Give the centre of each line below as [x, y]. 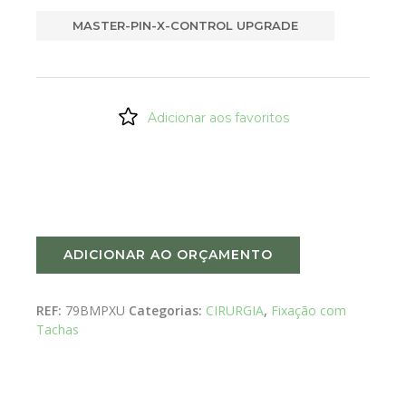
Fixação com [309, 311]
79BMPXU [95, 311]
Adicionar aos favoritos [218, 118]
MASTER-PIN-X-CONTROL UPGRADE [185, 26]
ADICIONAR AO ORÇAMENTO [168, 255]
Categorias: [167, 311]
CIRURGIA [235, 311]
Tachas [58, 330]
